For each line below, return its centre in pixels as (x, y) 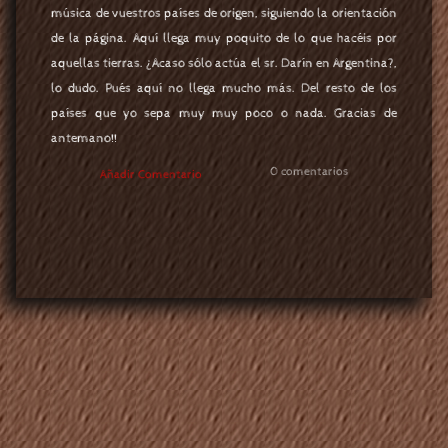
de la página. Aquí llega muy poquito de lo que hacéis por (224, 39)
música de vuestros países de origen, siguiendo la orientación (224, 14)
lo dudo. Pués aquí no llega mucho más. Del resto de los (224, 89)
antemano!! (84, 139)
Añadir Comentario (151, 174)
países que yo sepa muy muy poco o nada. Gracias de (224, 114)
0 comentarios (309, 171)
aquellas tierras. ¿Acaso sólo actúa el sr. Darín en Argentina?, (224, 64)
